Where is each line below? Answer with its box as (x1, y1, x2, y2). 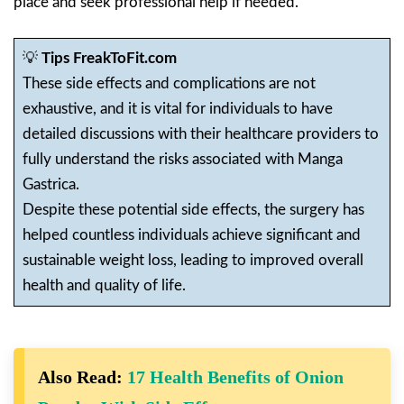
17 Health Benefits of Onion (127, 366, 344, 387)
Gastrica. (22, 177, 79, 193)
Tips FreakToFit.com (41, 50, 177, 67)
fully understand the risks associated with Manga (22, 151, 343, 168)
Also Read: (38, 366, 127, 387)
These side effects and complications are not (22, 76, 316, 92)
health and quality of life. (22, 278, 186, 294)
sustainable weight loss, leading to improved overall (22, 252, 363, 269)
